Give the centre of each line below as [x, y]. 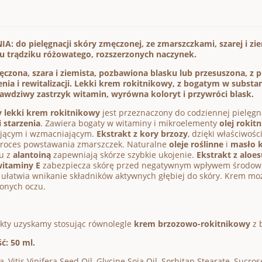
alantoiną [32, 155]
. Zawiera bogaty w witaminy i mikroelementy [130, 123]
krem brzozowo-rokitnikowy [192, 224]
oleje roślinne [196, 144]
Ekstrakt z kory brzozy [142, 134]
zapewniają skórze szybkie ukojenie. [124, 155]
